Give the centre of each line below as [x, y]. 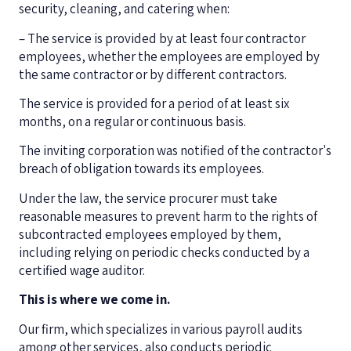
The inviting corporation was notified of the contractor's [175, 151]
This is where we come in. [94, 300]
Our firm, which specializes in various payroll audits [161, 329]
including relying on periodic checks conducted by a [164, 252]
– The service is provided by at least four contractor [162, 38]
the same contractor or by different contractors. [153, 74]
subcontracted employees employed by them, [150, 234]
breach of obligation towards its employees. [141, 169]
